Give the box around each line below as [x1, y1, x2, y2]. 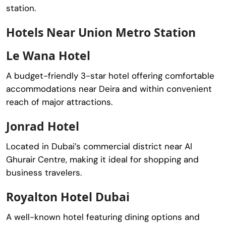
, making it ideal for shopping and [66, 153, 199, 165]
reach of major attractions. [6, 96, 112, 107]
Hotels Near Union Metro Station [6, 24, 196, 40]
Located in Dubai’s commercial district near [6, 140, 185, 152]
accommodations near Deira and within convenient [6, 83, 212, 94]
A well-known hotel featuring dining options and [6, 211, 200, 222]
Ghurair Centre [6, 153, 66, 165]
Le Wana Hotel [6, 47, 90, 64]
